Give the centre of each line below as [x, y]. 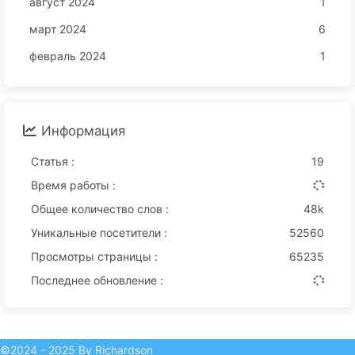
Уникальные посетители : [99, 232]
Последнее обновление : [97, 280]
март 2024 [58, 29]
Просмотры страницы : [94, 256]
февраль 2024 [68, 55]
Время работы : [73, 185]
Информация [83, 130]
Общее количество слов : [100, 208]
